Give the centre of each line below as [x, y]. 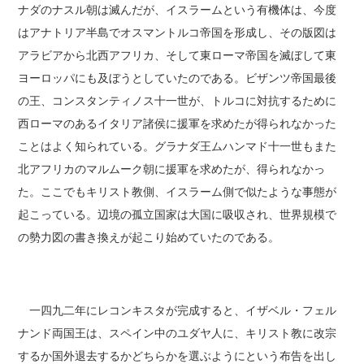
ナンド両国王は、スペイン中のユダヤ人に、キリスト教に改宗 [178, 333]
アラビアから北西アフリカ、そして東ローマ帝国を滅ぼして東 [178, 55]
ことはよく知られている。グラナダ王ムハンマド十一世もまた [178, 146]
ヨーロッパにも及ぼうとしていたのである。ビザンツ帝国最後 [178, 78]
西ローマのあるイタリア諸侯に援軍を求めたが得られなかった [178, 123]
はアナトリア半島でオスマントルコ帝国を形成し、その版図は [178, 32]
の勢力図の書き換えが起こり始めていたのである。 [149, 237]
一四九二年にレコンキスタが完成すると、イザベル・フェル [178, 310]
